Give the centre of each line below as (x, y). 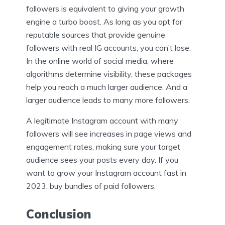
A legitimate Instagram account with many (102, 120)
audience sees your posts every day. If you (102, 159)
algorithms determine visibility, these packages (109, 74)
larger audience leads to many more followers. (108, 100)
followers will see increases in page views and (109, 133)
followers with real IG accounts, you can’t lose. (108, 47)
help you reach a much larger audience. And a (107, 87)
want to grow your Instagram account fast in (106, 173)
